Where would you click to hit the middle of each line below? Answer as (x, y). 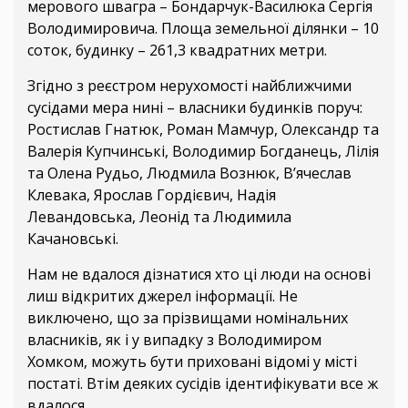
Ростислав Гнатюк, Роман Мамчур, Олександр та (203, 129)
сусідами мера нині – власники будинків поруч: (195, 107)
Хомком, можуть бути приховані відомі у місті (192, 361)
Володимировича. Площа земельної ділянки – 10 (203, 28)
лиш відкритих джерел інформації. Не (163, 296)
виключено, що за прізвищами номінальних (188, 317)
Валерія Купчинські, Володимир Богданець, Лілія (203, 151)
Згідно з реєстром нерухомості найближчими (189, 85)
